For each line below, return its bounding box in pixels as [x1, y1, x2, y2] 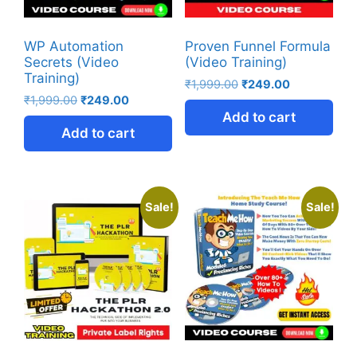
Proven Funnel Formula [184, 37, 331, 54]
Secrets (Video [24, 53, 119, 70]
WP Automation [24, 37, 124, 54]
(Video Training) [184, 53, 287, 70]
